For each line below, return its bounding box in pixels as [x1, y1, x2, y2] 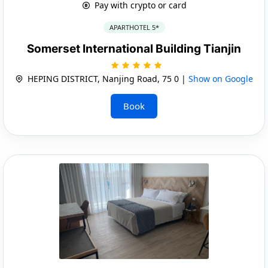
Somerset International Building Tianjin [27, 41, 241, 56]
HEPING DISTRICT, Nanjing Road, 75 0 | [25, 72, 188, 84]
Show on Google [188, 72, 253, 84]
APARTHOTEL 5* [109, 22, 159, 32]
